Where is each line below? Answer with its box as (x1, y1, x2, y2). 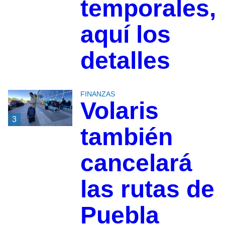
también (80, 123, 173, 150)
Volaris (80, 97, 159, 124)
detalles (80, 47, 170, 74)
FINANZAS (80, 89, 115, 98)
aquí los (80, 21, 171, 48)
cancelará (80, 149, 192, 176)
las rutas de (80, 175, 214, 202)
